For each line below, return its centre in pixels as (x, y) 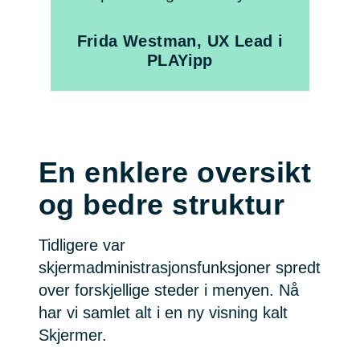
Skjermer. (73, 335)
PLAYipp (180, 61)
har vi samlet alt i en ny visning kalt (163, 313)
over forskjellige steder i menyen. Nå (169, 290)
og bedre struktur (162, 205)
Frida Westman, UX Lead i (180, 41)
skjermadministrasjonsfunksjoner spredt (180, 268)
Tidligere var (82, 245)
